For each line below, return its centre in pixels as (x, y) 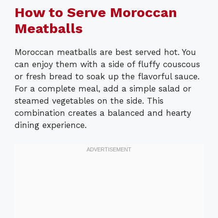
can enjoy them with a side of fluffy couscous (107, 64)
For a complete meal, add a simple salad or (103, 89)
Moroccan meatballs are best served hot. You (105, 52)
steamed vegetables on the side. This (89, 101)
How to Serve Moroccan (96, 13)
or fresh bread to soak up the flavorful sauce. (107, 77)
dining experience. (51, 125)
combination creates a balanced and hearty (103, 113)
